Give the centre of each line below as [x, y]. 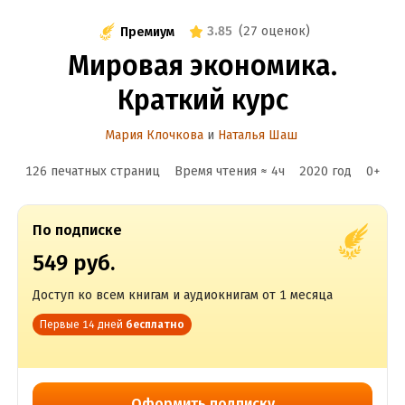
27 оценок [274, 31]
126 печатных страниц [92, 171]
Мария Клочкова [154, 135]
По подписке [77, 230]
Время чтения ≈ [222, 171]
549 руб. [73, 263]
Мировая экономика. [202, 66]
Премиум [147, 32]
